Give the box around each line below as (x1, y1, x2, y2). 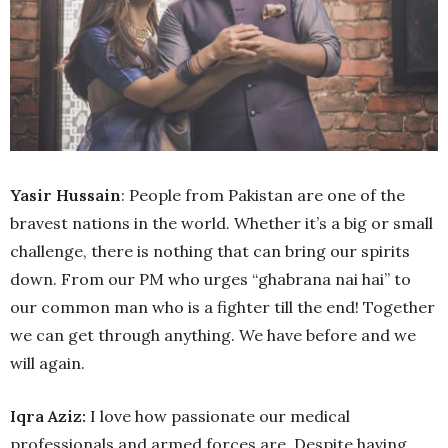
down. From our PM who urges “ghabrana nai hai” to (10, 298, 411, 319)
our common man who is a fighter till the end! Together (10, 326, 435, 347)
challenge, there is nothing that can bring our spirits (10, 270, 410, 291)
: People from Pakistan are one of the (121, 214, 405, 235)
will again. (10, 382, 85, 403)
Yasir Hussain (10, 214, 121, 235)
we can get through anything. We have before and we (10, 354, 416, 375)
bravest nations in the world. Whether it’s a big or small (10, 242, 433, 263)
